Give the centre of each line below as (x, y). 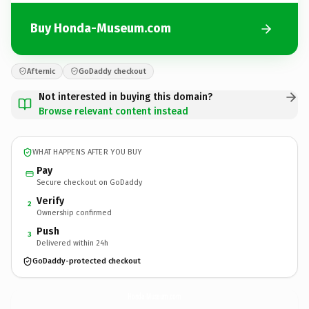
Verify (50, 201)
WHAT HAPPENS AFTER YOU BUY (87, 152)
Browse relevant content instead (113, 111)
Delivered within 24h (72, 243)
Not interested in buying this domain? (126, 97)
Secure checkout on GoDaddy (89, 182)
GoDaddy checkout (112, 71)
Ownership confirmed (74, 212)
